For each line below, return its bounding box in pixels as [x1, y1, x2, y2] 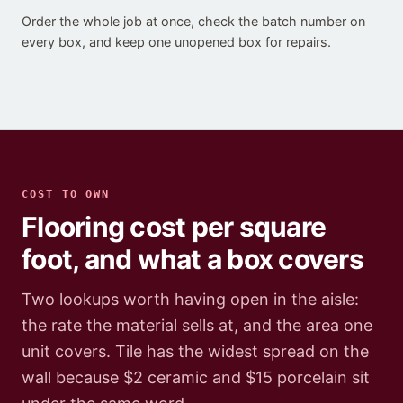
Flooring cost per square [22, 210, 326, 244]
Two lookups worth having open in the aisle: [22, 290, 359, 309]
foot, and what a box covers [22, 243, 363, 276]
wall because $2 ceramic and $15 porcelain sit [22, 368, 370, 388]
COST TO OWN [22, 188, 111, 201]
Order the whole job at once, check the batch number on [22, 13, 365, 31]
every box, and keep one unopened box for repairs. [22, 34, 331, 51]
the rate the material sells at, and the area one [22, 316, 372, 336]
